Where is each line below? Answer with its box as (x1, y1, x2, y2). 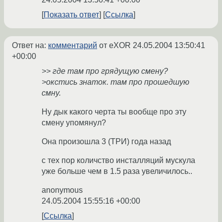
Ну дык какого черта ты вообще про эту (42, 108, 186, 116)
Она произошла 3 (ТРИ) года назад (42, 137, 171, 146)
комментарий (48, 41, 97, 50)
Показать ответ (44, 10, 99, 19)
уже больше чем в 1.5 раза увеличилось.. (42, 167, 192, 176)
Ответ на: (12, 41, 48, 50)
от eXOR (97, 41, 133, 50)
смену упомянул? (42, 118, 106, 127)
